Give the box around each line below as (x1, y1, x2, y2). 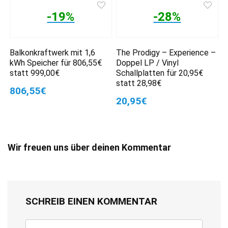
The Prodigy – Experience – (116, 47, 216, 58)
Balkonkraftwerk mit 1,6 (10, 47, 96, 58)
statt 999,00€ (10, 68, 60, 78)
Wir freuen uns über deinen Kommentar (8, 141, 171, 153)
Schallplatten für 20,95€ (116, 68, 204, 78)
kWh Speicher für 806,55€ (10, 58, 102, 68)
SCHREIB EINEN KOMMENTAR (25, 195, 157, 207)
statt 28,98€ (116, 78, 162, 88)
